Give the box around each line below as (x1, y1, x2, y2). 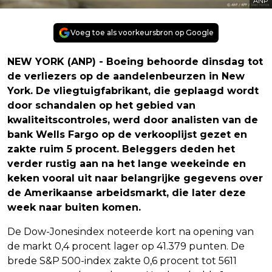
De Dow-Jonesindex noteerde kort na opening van (7, 225, 254, 237)
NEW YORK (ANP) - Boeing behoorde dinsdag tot (7, 55, 263, 67)
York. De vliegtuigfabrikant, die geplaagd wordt (7, 84, 259, 97)
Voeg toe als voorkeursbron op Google (70, 27, 214, 37)
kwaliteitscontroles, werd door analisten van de (7, 114, 258, 126)
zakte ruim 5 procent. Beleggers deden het (7, 143, 235, 155)
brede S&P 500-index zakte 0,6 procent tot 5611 (7, 254, 237, 267)
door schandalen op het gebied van (7, 99, 195, 111)
